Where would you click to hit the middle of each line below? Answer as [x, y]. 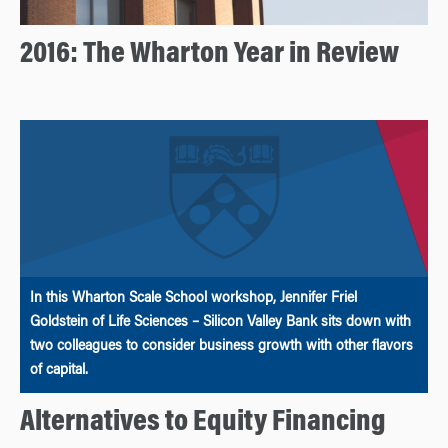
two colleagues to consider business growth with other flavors [221, 346]
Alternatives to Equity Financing [203, 422]
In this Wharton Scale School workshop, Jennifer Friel [193, 298]
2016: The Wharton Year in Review [209, 55]
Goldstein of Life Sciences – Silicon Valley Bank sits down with [220, 322]
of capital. [59, 370]
